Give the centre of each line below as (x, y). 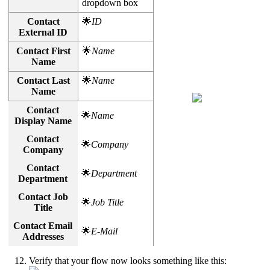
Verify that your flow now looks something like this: (128, 260)
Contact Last (43, 80)
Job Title (107, 202)
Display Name (43, 121)
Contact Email (43, 225)
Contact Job (43, 196)
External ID (43, 32)
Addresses (43, 236)
